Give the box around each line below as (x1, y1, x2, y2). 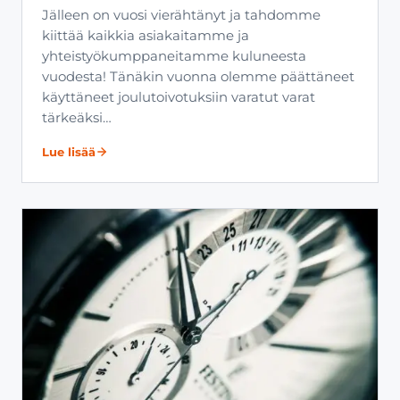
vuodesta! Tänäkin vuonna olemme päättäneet (42, 68, 354, 85)
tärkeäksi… (42, 109, 112, 126)
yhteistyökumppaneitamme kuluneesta (42, 47, 306, 64)
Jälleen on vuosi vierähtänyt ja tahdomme (42, 6, 321, 23)
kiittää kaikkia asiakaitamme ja (42, 27, 249, 44)
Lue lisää (42, 144, 96, 159)
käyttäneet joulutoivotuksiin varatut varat (42, 88, 315, 105)
